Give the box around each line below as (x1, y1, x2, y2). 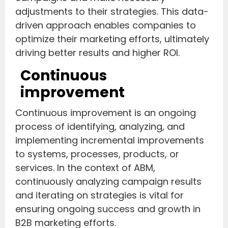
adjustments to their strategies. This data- (15, 5, 209, 18)
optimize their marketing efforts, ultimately (15, 33, 209, 46)
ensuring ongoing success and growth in (15, 202, 201, 215)
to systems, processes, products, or (15, 147, 179, 160)
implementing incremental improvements (15, 133, 204, 147)
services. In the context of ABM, (15, 161, 155, 174)
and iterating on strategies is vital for (15, 188, 184, 202)
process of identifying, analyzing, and (15, 120, 185, 133)
